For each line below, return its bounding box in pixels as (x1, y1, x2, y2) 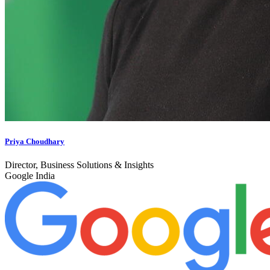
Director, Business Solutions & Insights (5, 160, 154, 171)
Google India (5, 171, 55, 181)
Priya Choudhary (5, 137, 64, 146)
